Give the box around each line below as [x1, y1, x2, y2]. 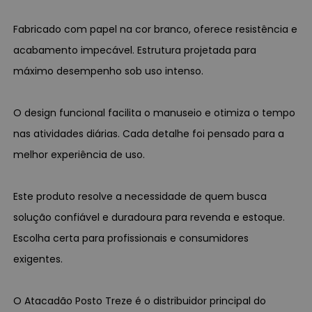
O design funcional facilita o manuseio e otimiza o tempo [13, 105, 296, 120]
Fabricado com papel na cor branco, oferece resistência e [13, 22, 298, 36]
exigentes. [13, 251, 63, 266]
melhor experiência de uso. [13, 147, 146, 162]
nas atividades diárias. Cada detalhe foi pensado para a [13, 126, 285, 141]
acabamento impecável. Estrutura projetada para [13, 42, 257, 57]
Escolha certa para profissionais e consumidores [13, 231, 249, 245]
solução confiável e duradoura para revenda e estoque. [13, 210, 286, 224]
